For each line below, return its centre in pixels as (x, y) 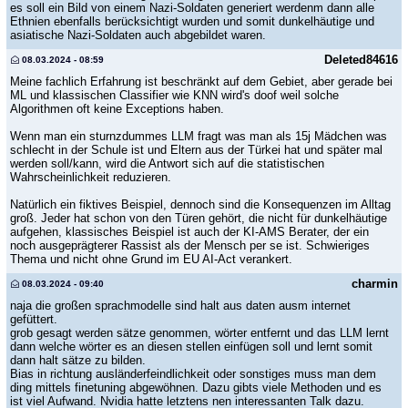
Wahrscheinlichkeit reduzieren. (91, 177)
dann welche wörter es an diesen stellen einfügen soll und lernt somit (191, 346)
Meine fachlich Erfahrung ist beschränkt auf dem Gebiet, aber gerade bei (201, 81)
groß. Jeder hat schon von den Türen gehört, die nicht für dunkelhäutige (199, 218)
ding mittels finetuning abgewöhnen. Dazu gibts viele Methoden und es (196, 387)
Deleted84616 (361, 59)
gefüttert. (34, 319)
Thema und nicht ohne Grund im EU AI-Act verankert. (151, 259)
